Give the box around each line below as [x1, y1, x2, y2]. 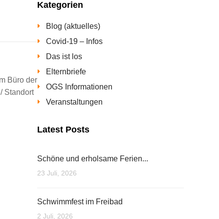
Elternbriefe [46, 67, 86, 76]
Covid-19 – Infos [46, 37, 103, 45]
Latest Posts [37, 125, 89, 134]
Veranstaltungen [46, 98, 103, 106]
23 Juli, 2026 [37, 169, 77, 177]
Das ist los [46, 52, 82, 61]
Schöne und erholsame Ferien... [37, 154, 148, 163]
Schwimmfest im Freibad [37, 197, 123, 206]
